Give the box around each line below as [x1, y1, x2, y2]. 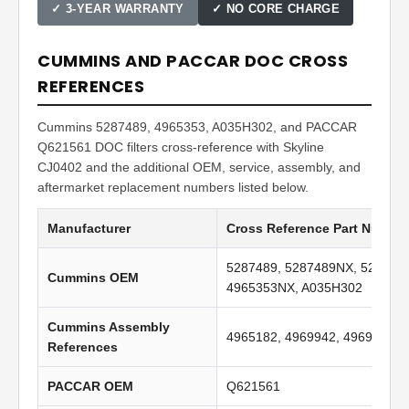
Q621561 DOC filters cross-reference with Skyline [37, 140, 324, 155]
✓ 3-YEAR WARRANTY [51, 2, 184, 16]
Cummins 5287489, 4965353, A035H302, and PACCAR [37, 120, 357, 135]
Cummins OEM [47, 270, 139, 286]
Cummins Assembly [47, 320, 170, 335]
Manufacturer [47, 221, 131, 236]
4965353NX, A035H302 [226, 280, 362, 296]
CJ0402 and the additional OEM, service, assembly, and [37, 160, 361, 175]
